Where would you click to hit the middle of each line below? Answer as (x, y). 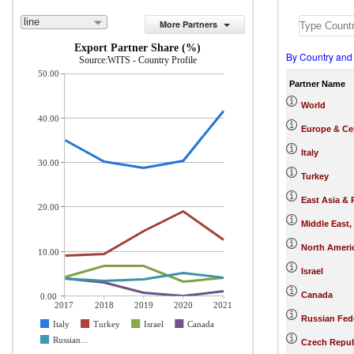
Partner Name (317, 83)
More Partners (188, 24)
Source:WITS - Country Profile (138, 60)
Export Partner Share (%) (137, 48)
